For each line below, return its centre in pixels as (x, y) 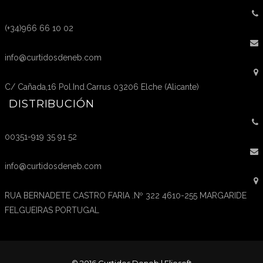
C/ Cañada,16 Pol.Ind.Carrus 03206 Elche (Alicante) (102, 87)
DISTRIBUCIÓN (52, 104)
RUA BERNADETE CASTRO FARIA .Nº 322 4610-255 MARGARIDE (126, 195)
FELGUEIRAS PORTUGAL (52, 210)
